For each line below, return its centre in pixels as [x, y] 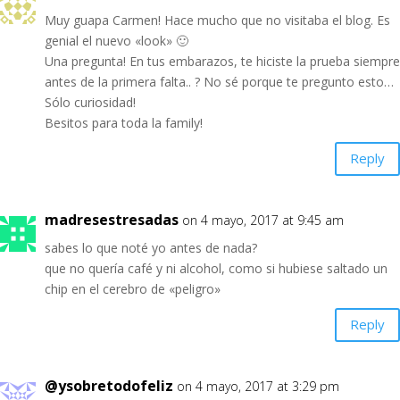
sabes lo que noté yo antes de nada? [151, 247]
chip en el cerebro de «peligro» [133, 288]
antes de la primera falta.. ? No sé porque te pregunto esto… [219, 81]
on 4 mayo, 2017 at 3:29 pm [258, 386]
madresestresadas [112, 219]
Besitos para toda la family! [124, 122]
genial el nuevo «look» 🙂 [117, 40]
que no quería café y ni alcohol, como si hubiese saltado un [216, 268]
